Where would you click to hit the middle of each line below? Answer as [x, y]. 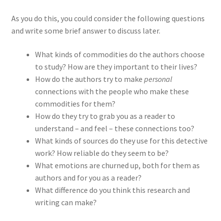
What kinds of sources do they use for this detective [121, 140]
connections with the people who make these [112, 91]
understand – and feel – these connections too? [114, 128]
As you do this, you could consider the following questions [108, 18]
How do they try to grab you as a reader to [105, 116]
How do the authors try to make [89, 79]
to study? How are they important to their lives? [116, 66]
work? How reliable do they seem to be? [102, 153]
